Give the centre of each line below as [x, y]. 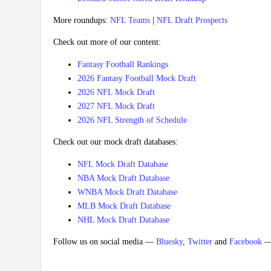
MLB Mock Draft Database [124, 206]
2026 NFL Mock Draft [116, 93]
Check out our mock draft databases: [116, 142]
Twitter [200, 242]
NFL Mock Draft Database [123, 165]
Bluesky [169, 242]
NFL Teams [130, 21]
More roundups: [82, 21]
